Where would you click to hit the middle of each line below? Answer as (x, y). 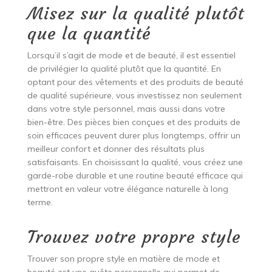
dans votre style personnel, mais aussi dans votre (126, 108)
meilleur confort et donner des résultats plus (116, 148)
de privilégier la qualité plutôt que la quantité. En (124, 68)
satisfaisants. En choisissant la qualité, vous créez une (135, 162)
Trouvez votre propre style (134, 237)
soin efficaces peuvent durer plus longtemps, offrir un (134, 135)
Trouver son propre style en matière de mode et (123, 258)
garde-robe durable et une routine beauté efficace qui (135, 175)
